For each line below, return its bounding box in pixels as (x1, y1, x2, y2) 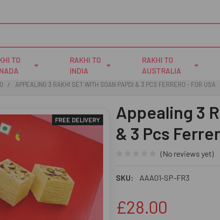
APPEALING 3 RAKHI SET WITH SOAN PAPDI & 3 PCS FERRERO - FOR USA (15, 81, 216, 88)
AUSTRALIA (142, 66, 182, 75)
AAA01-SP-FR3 (139, 172, 190, 182)
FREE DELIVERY (55, 116, 100, 124)
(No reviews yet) (161, 148, 214, 158)
